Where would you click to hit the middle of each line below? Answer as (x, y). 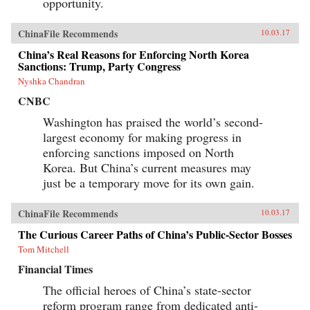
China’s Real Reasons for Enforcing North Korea (134, 54)
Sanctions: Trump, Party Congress (99, 66)
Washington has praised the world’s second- (153, 121)
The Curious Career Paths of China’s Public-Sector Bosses (155, 234)
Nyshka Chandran (52, 81)
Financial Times (55, 268)
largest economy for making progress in (142, 137)
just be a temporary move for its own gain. (149, 182)
